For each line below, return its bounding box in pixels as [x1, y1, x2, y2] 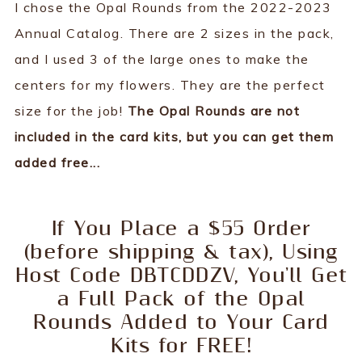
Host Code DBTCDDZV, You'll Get [15, 263, 347, 288]
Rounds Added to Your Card [33, 310, 329, 335]
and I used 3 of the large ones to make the [14, 50, 309, 67]
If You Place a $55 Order [51, 217, 311, 241]
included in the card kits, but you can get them [14, 128, 335, 145]
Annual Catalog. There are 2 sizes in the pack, [14, 24, 335, 41]
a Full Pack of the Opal [57, 287, 305, 311]
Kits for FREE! [111, 334, 251, 358]
